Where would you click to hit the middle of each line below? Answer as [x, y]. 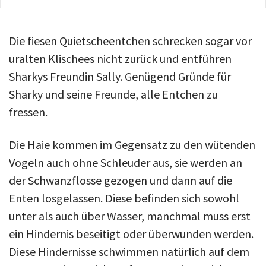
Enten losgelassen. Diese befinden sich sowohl [124, 198]
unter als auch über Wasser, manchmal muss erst [130, 216]
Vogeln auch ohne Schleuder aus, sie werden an [126, 162]
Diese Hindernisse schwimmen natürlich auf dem [129, 251]
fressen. [28, 112]
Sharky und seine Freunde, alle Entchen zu [113, 94]
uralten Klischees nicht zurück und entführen [120, 58]
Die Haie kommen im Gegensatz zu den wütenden [132, 145]
